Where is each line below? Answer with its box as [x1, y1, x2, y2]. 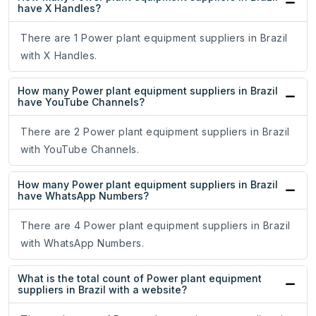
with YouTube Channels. [20, 143, 139, 156]
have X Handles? [18, 2, 101, 15]
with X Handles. [20, 49, 97, 62]
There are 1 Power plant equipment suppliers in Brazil [20, 32, 288, 44]
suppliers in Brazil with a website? [18, 284, 187, 296]
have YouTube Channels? [18, 96, 145, 109]
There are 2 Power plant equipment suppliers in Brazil [20, 126, 290, 138]
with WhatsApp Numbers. [20, 237, 144, 250]
